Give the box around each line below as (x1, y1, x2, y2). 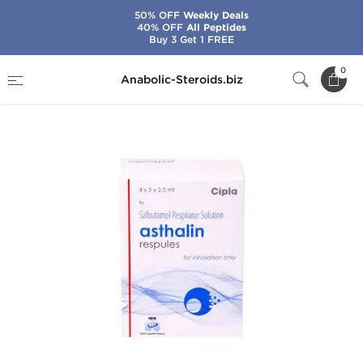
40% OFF (136, 21, 183, 33)
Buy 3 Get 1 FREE (148, 33, 234, 45)
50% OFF (134, 9, 180, 21)
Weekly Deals (179, 9, 249, 22)
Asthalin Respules (211, 62, 296, 73)
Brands (75, 62, 109, 73)
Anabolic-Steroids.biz (120, 72, 243, 87)
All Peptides (182, 21, 246, 34)
